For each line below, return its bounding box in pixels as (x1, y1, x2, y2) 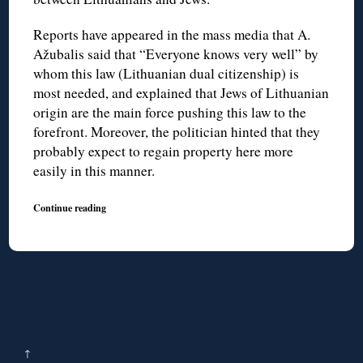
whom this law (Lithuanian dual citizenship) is (33, 64, 300, 83)
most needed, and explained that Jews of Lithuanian (33, 83, 330, 103)
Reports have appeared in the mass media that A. (33, 25, 311, 45)
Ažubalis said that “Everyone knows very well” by (33, 45, 319, 64)
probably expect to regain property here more (33, 142, 294, 161)
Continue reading (33, 200, 107, 216)
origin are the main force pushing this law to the (33, 103, 307, 122)
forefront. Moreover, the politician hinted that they (33, 122, 321, 142)
